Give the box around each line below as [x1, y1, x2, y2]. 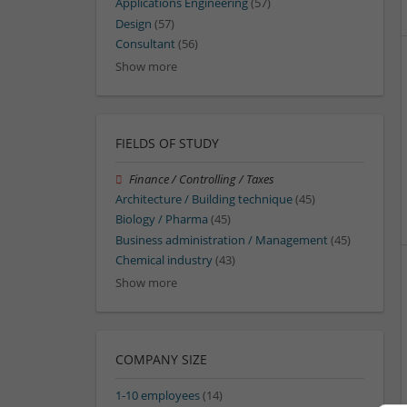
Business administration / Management [115, 232, 328, 248]
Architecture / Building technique [115, 192, 293, 208]
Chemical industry [115, 252, 213, 268]
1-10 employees [115, 387, 200, 403]
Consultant [115, 35, 175, 52]
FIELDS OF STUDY [115, 134, 219, 152]
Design [115, 15, 152, 32]
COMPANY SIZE [115, 350, 207, 368]
